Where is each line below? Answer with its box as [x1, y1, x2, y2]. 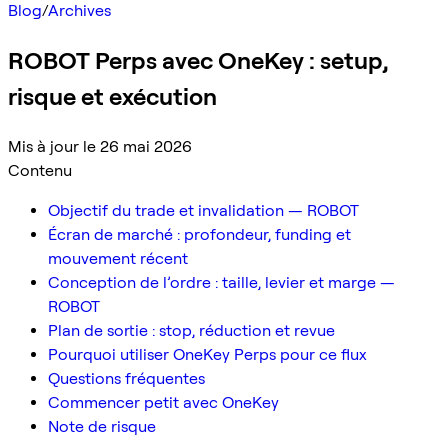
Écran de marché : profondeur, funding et [48, 224, 351, 244]
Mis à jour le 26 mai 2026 [8, 136, 192, 156]
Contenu [8, 160, 72, 180]
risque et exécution [8, 81, 217, 111]
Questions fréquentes [48, 368, 205, 388]
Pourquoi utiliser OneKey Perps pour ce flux [48, 344, 367, 364]
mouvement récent [48, 248, 188, 268]
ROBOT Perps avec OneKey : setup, [8, 45, 389, 75]
